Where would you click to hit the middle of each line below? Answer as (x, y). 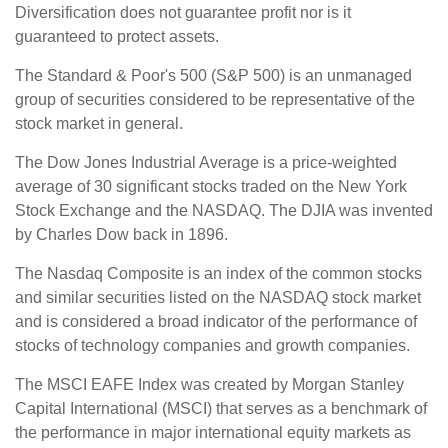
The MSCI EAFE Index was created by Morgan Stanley (209, 385)
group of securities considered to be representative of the (215, 100)
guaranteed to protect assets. (117, 37)
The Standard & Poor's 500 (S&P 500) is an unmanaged (213, 76)
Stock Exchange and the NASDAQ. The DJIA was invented (224, 211)
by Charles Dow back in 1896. (121, 235)
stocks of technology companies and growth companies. (212, 346)
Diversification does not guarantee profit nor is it (183, 13)
